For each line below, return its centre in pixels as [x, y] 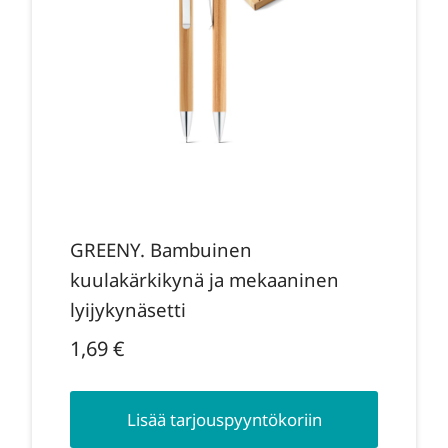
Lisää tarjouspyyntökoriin [224, 419]
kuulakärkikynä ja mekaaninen [204, 279]
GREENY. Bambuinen [160, 249]
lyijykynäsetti [127, 309]
